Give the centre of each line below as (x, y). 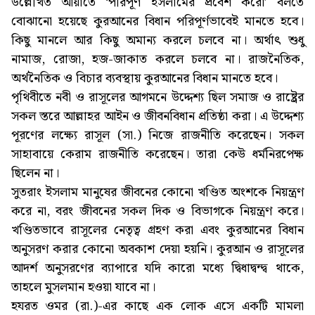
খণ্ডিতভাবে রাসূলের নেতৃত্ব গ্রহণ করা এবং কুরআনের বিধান (157, 231)
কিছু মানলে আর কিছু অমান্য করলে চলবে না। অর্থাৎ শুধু (157, 41)
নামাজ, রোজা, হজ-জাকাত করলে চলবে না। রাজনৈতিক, (157, 60)
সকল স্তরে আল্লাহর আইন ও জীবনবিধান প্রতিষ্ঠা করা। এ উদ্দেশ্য (157, 117)
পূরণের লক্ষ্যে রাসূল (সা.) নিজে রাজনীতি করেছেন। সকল (157, 136)
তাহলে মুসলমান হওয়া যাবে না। (83, 288)
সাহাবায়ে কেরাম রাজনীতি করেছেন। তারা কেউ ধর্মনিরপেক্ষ (157, 155)
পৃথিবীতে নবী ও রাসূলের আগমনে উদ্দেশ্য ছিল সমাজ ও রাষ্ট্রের (157, 98)
